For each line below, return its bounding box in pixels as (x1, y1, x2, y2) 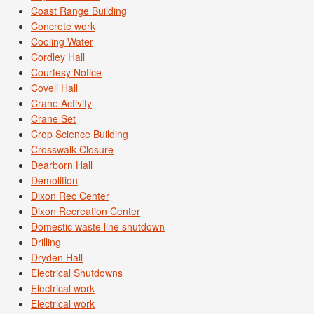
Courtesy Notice (31, 65, 102, 80)
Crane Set (31, 111, 76, 126)
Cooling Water (31, 34, 93, 49)
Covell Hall (31, 81, 78, 95)
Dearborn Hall (31, 158, 93, 172)
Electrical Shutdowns (31, 266, 123, 280)
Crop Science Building (31, 127, 128, 142)
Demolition (31, 173, 78, 188)
